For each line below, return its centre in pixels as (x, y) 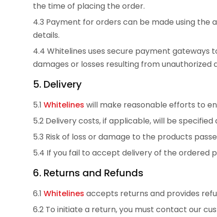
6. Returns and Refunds (88, 173)
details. (46, 35)
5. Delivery (57, 85)
